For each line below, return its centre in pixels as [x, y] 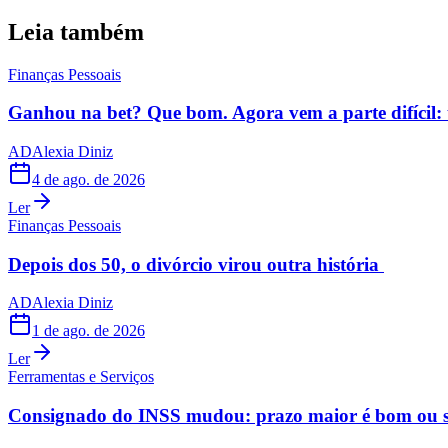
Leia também [76, 31]
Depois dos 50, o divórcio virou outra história [196, 264]
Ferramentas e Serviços [81, 377]
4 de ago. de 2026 [88, 180]
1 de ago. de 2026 [88, 331]
